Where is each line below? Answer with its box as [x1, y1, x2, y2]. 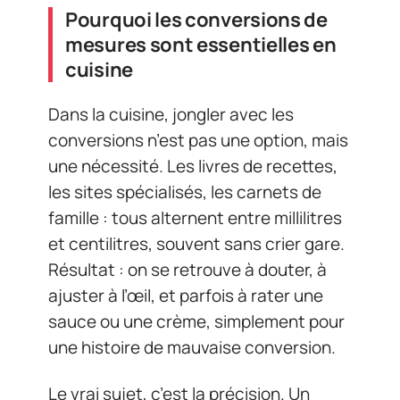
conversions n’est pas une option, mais [48, 129, 348, 152]
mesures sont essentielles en [65, 30, 337, 58]
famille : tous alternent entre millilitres [48, 206, 342, 229]
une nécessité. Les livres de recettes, [48, 154, 337, 178]
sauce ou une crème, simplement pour [48, 310, 345, 333]
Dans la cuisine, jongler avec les [48, 103, 294, 126]
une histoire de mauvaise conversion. [48, 336, 336, 359]
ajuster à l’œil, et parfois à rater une [48, 284, 323, 307]
